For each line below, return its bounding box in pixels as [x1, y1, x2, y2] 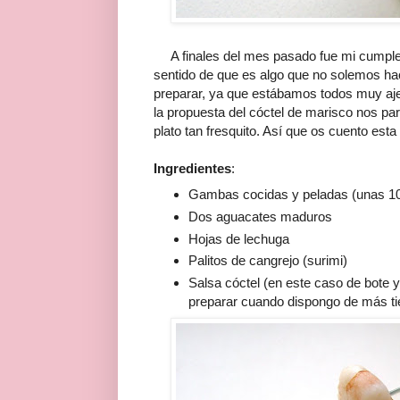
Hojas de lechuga [187, 230, 289, 246]
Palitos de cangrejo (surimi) [187, 253, 347, 269]
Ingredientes [154, 161, 231, 177]
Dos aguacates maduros [187, 208, 332, 224]
